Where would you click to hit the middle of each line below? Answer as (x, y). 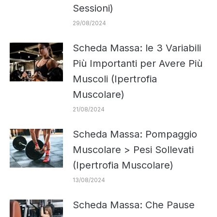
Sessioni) (93, 8)
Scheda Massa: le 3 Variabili (137, 48)
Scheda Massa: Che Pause (134, 205)
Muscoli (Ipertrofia (115, 79)
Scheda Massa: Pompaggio (135, 134)
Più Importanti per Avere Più (138, 63)
